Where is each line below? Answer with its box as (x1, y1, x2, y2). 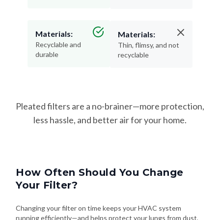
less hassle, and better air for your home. (33, 114, 187, 126)
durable (35, 50, 58, 59)
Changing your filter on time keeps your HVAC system (16, 204, 181, 213)
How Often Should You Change (16, 166, 184, 179)
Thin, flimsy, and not (118, 41, 179, 50)
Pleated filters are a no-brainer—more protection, (16, 101, 204, 112)
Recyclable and (35, 40, 81, 49)
